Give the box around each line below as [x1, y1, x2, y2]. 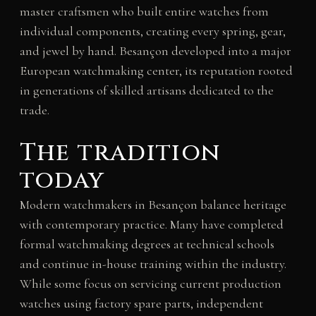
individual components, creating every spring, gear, [19, 23, 286, 39]
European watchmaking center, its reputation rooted [19, 62, 293, 78]
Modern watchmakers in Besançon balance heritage [19, 197, 286, 213]
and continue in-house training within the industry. [19, 256, 286, 272]
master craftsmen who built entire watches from [19, 3, 269, 19]
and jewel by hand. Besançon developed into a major [19, 42, 291, 59]
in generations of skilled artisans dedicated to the [19, 82, 274, 98]
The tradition [19, 137, 221, 170]
